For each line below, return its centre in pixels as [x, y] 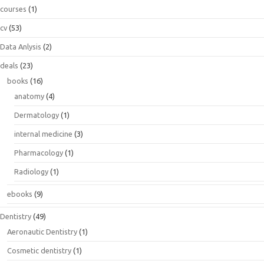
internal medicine [43, 133]
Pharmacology [39, 152]
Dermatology [37, 115]
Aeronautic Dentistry [42, 231]
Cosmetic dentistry [39, 250]
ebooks [20, 194]
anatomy [29, 96]
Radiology [31, 171]
